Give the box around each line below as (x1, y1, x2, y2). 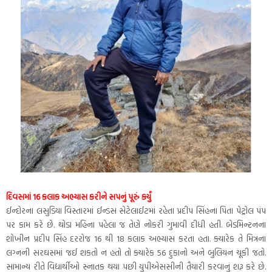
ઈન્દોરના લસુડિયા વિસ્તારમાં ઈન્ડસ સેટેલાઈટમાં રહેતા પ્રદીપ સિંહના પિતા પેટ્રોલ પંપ (6, 204, 266, 217)
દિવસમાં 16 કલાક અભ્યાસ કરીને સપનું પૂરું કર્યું (6, 190, 151, 203)
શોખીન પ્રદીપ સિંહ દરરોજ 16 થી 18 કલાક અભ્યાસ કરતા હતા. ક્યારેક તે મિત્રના (6, 232, 266, 245)
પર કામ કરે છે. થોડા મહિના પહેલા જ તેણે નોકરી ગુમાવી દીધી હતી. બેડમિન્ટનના (6, 218, 266, 231)
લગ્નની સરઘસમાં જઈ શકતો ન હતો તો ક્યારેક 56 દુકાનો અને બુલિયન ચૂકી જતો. (6, 246, 266, 259)
